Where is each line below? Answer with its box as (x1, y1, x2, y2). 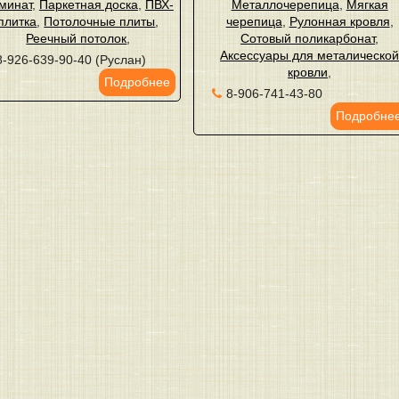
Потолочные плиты (44, 14, 156, 28)
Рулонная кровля (289, 14, 390, 28)
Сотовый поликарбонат (240, 31, 376, 45)
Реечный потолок (26, 31, 127, 45)
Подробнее (104, 75, 171, 89)
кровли (288, 65, 329, 79)
